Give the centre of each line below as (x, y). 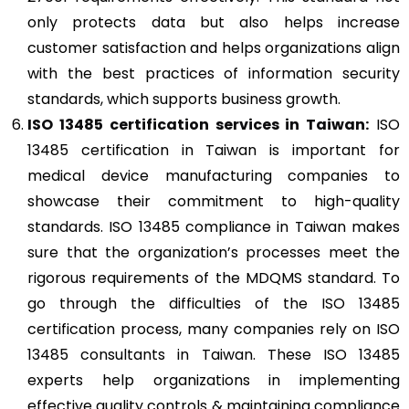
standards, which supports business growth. (184, 99)
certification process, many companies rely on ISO (214, 329)
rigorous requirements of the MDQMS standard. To (214, 278)
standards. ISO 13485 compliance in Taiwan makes (214, 226)
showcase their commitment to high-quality (214, 201)
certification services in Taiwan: (239, 124)
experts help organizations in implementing (214, 380)
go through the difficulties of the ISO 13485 (214, 303)
